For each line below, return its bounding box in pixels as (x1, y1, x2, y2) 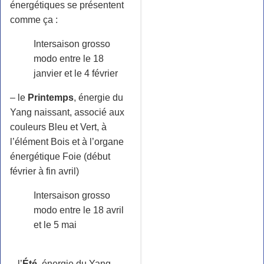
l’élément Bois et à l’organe (10, 136, 124, 147)
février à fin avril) (10, 166, 79, 176)
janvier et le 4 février (34, 68, 118, 78)
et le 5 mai (34, 219, 77, 230)
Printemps (28, 92, 74, 103)
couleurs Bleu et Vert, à (10, 121, 107, 132)
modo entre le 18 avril (34, 204, 124, 215)
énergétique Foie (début (10, 151, 110, 161)
